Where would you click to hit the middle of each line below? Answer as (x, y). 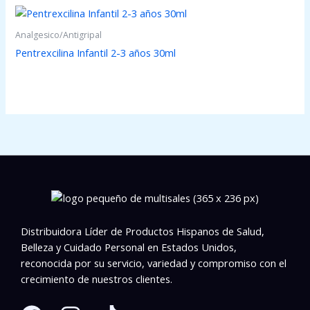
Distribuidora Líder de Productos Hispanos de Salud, (143, 231)
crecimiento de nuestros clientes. (97, 279)
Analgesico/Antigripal (59, 35)
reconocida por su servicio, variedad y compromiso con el (154, 263)
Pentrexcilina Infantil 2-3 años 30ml (96, 52)
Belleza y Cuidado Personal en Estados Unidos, (129, 247)
